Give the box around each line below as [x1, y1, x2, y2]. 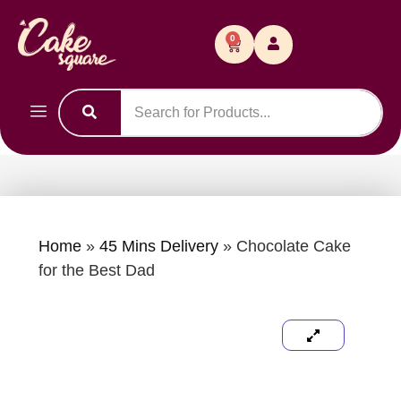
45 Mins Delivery [98, 236, 218, 255]
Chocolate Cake [235, 236, 351, 255]
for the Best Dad [38, 260, 155, 279]
